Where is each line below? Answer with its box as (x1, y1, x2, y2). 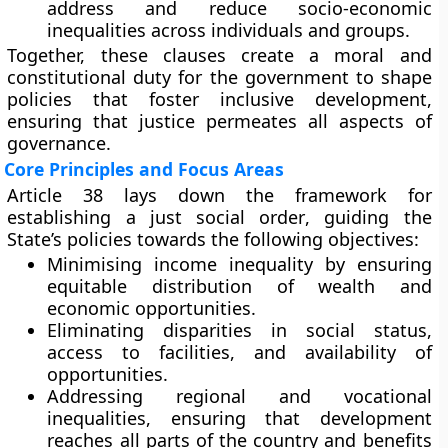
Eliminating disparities (47, 318, 253, 342)
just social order (149, 205, 306, 229)
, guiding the (305, 205, 432, 229)
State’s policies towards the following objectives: (7, 227, 420, 251)
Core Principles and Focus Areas (4, 157, 285, 181)
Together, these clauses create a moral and (7, 43, 432, 67)
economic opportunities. (47, 296, 257, 320)
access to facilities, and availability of (47, 340, 432, 364)
